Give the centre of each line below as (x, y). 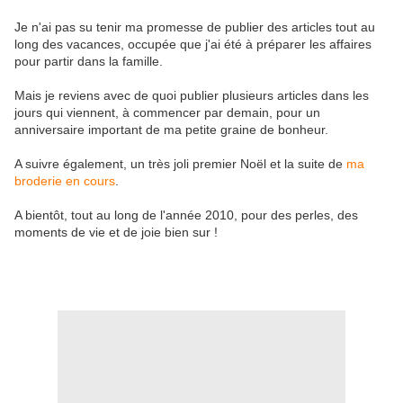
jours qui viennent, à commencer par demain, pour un (167, 113)
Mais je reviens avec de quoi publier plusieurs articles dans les (192, 96)
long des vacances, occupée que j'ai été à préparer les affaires (193, 45)
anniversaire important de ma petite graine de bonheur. (171, 130)
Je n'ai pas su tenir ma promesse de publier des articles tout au (195, 27)
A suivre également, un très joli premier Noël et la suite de (180, 164)
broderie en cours (65, 181)
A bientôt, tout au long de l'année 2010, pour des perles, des (186, 215)
